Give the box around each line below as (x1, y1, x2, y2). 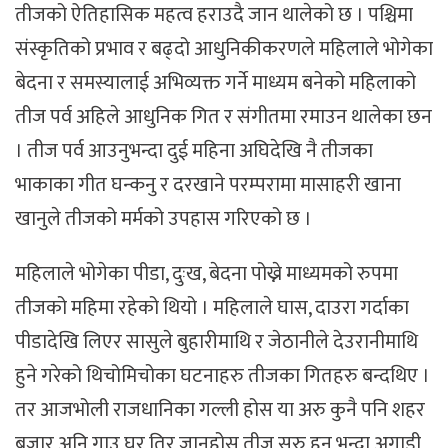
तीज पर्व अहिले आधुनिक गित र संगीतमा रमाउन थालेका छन (15, 100, 432, 135)
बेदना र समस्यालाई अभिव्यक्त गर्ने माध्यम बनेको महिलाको (15, 66, 416, 101)
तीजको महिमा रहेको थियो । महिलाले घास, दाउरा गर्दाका (15, 290, 409, 325)
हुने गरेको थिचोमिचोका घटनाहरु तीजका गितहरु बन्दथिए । (15, 358, 430, 393)
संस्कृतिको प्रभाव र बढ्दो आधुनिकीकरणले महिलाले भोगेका (15, 32, 433, 67)
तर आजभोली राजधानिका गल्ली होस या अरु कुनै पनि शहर (15, 392, 425, 427)
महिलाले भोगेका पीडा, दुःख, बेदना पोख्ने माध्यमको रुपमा (15, 256, 398, 291)
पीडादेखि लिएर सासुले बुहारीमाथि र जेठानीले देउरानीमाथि (15, 324, 418, 359)
